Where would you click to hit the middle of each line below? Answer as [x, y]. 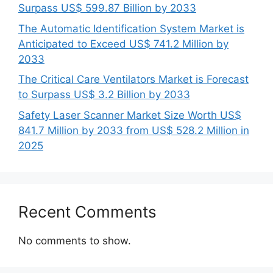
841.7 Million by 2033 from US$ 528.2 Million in [134, 130]
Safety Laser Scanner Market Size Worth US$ [130, 115]
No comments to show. [75, 240]
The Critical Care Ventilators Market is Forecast [133, 79]
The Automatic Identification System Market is [131, 28]
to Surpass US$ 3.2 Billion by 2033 [104, 94]
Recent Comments [87, 211]
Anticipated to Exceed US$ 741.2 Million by [123, 44]
